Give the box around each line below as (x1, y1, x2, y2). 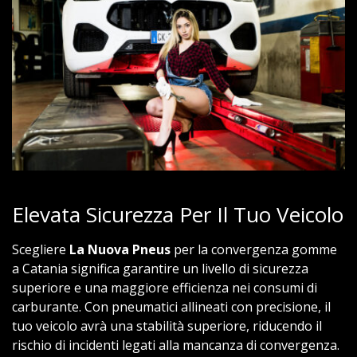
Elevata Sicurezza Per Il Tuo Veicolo (12, 199, 343, 229)
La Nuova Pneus (69, 240, 171, 258)
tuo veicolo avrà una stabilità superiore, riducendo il (12, 316, 322, 335)
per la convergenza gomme (171, 240, 337, 258)
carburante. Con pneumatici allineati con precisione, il (12, 297, 331, 316)
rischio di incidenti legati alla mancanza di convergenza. (12, 335, 339, 354)
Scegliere (12, 240, 69, 258)
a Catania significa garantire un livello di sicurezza (12, 259, 308, 277)
